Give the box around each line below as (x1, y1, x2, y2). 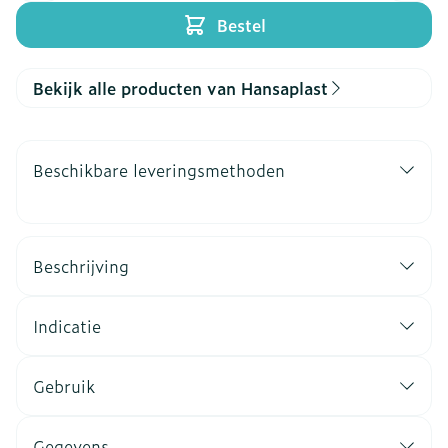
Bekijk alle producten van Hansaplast (33, 76, 328, 100)
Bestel (216, 13, 266, 37)
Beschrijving (33, 254, 129, 278)
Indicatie (33, 314, 101, 338)
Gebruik (33, 374, 95, 398)
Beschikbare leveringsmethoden (33, 158, 285, 182)
